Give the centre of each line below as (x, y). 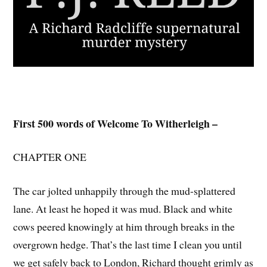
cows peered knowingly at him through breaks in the (124, 227)
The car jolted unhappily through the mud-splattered (125, 191)
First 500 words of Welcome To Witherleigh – (116, 123)
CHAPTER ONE (50, 157)
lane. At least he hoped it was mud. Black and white (123, 209)
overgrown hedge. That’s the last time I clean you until (128, 245)
